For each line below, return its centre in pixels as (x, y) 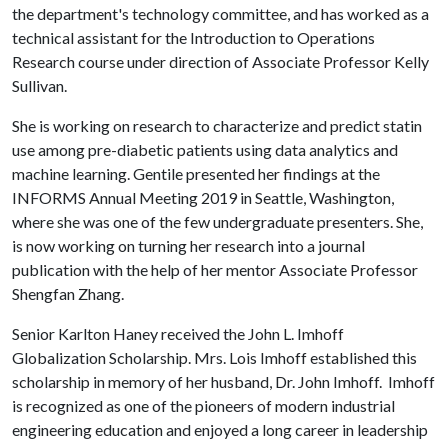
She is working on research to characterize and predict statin (217, 125)
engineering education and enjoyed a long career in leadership (220, 429)
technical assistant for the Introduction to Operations (193, 37)
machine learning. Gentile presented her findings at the (196, 173)
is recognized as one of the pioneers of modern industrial (203, 405)
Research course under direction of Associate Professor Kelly (220, 61)
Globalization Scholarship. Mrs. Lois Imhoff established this (214, 357)
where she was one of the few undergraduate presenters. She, (217, 221)
